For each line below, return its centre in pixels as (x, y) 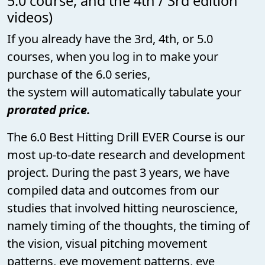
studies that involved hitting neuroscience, (122, 208)
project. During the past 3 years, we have (118, 172)
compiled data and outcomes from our (113, 190)
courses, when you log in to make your (113, 56)
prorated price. (49, 109)
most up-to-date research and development (126, 154)
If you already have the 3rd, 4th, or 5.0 (110, 38)
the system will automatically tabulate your (124, 92)
